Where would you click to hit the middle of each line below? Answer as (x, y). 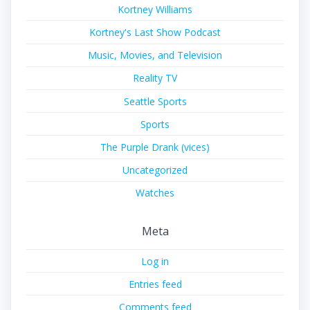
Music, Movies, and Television (155, 55)
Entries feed (155, 284)
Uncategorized (155, 170)
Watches (155, 193)
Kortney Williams (155, 9)
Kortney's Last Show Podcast (155, 32)
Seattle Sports (155, 101)
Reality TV (155, 78)
